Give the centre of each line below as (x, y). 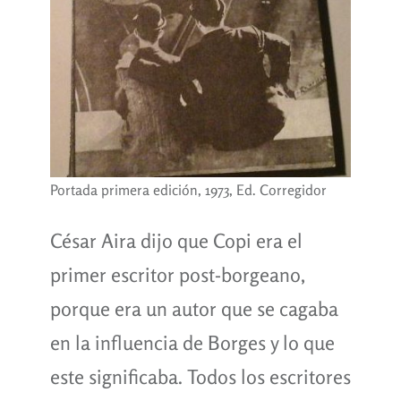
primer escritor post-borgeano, (177, 274)
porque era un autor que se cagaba (194, 308)
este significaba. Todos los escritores (200, 376)
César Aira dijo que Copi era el (176, 240)
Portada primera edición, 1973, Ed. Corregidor (188, 189)
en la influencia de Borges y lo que (192, 342)
